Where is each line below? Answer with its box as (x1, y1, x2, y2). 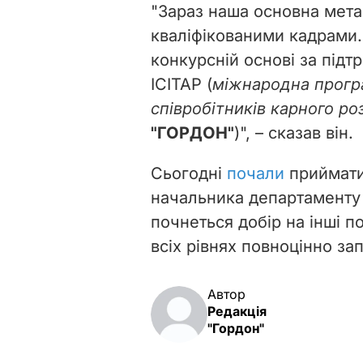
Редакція (207, 302, 267, 319)
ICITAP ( (151, 74, 212, 94)
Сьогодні (151, 163, 227, 183)
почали (227, 163, 284, 183)
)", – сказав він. (234, 122, 353, 143)
